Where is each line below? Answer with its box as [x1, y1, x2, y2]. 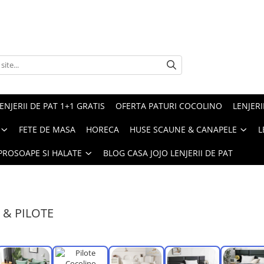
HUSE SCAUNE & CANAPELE [130, 124, 237, 135]
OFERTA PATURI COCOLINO [115, 100, 222, 111]
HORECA [86, 124, 119, 135]
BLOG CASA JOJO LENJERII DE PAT [103, 147, 233, 159]
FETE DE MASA [19, 124, 75, 135]
